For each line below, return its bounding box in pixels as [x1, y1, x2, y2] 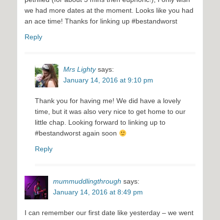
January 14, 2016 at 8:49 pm [53, 188, 143, 196]
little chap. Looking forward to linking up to [35, 118, 165, 127]
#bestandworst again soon [35, 129, 119, 137]
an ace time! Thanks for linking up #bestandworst [25, 17, 177, 26]
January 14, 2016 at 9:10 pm [63, 76, 153, 84]
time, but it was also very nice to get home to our [35, 108, 186, 116]
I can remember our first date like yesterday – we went [25, 209, 193, 217]
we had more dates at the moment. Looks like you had [25, 6, 193, 15]
